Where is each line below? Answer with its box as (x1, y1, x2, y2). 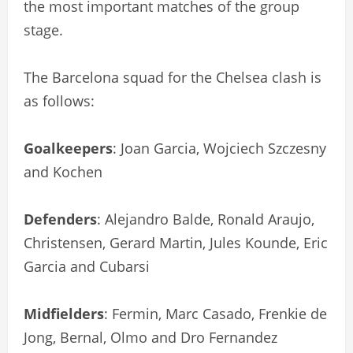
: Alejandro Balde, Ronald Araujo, (97, 209, 314, 229)
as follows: (24, 91, 95, 110)
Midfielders (24, 303, 104, 323)
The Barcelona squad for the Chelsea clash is (24, 67, 321, 87)
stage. (24, 20, 63, 39)
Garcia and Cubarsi (24, 256, 150, 276)
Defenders (24, 209, 97, 229)
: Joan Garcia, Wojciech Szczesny (113, 138, 326, 158)
